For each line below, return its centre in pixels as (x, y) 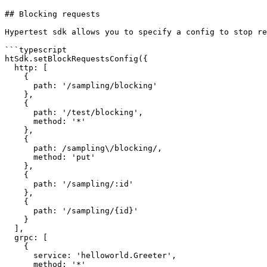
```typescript (36, 50)
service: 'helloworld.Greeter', (19, 255)
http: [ (10, 68)
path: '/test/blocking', (19, 112)
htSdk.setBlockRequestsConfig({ (76, 59)
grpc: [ (10, 237)
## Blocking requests (52, 14)
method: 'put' (19, 157)
